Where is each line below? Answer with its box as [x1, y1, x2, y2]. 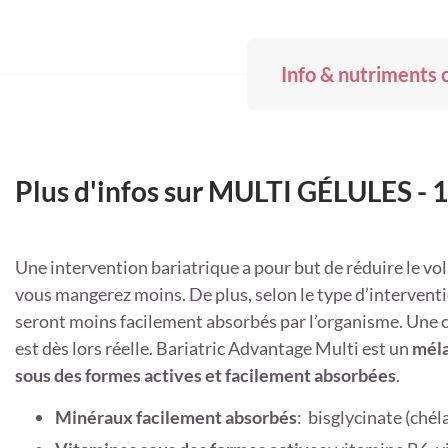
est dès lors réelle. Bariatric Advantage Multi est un [15, 336, 412, 359]
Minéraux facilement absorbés [55, 405, 297, 428]
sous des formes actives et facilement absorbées [15, 363, 396, 386]
